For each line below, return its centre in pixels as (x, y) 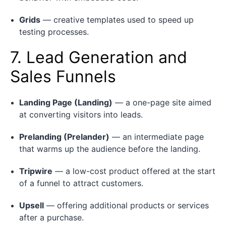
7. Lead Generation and (99, 57)
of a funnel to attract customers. (81, 183)
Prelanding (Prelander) (64, 136)
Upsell (32, 205)
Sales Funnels (63, 76)
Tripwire (36, 171)
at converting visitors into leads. (81, 114)
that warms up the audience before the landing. (110, 149)
